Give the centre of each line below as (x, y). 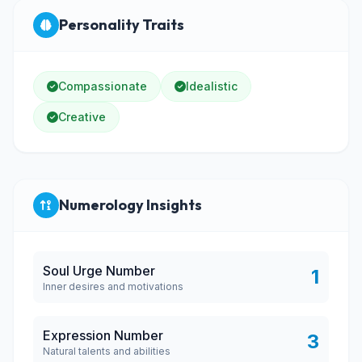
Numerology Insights (130, 205)
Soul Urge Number (99, 271)
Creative (82, 117)
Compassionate (103, 86)
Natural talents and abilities (107, 351)
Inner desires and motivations (113, 286)
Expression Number (103, 335)
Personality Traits (122, 25)
